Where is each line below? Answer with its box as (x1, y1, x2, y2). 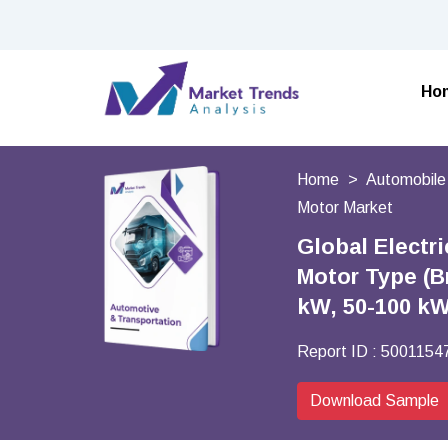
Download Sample (310, 392, 439, 409)
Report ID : (297, 343, 381, 360)
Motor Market (297, 199, 393, 216)
